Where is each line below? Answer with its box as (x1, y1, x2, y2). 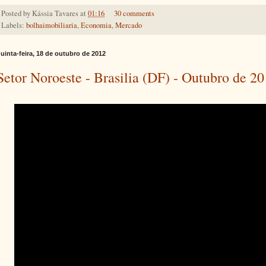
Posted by (1, 8, 32, 18)
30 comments (113, 8, 154, 18)
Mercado (115, 20, 142, 30)
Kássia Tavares (32, 8, 78, 18)
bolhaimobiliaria (26, 20, 77, 30)
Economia (81, 20, 112, 30)
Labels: (1, 20, 26, 30)
